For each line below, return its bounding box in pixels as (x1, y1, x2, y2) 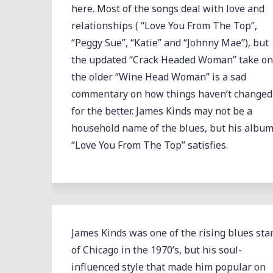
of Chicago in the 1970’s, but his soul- (71, 243, 242, 257)
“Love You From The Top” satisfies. (71, 138, 230, 152)
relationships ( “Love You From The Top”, (71, 19, 257, 32)
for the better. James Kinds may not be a (71, 104, 252, 118)
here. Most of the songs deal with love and (71, 2, 264, 15)
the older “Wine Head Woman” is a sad (71, 70, 246, 83)
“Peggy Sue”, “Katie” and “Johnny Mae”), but (71, 36, 269, 49)
